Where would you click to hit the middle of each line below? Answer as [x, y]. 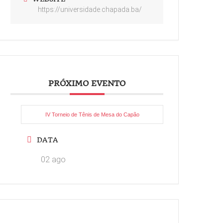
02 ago [54, 159]
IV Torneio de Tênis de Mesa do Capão [92, 114]
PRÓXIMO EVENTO [87, 83]
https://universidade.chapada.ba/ [90, 9]
